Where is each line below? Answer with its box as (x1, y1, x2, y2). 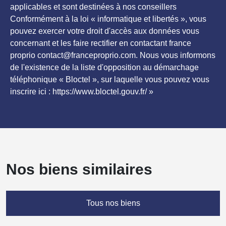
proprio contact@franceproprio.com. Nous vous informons (10, 51, 215, 60)
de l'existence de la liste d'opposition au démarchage (10, 63, 199, 72)
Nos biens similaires (6, 161, 152, 178)
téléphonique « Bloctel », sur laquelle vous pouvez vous (10, 75, 209, 84)
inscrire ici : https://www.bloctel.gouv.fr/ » (10, 87, 153, 96)
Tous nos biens (86, 199, 140, 208)
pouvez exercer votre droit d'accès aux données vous (10, 27, 199, 36)
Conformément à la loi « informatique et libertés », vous (10, 15, 206, 24)
